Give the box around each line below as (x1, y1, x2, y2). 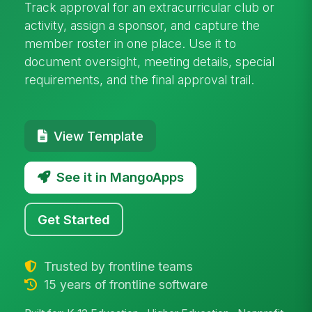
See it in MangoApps (56, 169, 184, 185)
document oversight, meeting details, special (24, 54, 275, 69)
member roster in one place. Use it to (24, 36, 237, 51)
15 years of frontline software (40, 276, 208, 292)
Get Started (38, 211, 111, 227)
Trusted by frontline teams (40, 258, 193, 274)
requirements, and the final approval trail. (24, 72, 255, 87)
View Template (53, 127, 143, 143)
